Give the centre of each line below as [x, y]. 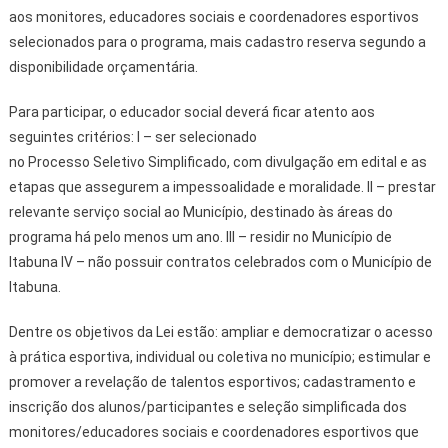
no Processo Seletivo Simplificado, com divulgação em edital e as [217, 161]
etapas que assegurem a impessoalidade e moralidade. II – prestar [222, 186]
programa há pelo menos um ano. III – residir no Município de [200, 236]
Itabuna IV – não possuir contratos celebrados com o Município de [220, 261]
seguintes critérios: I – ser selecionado [132, 136]
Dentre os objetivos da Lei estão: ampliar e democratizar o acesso [220, 331]
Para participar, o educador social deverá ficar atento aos [191, 111]
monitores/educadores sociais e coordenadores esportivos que [213, 431]
